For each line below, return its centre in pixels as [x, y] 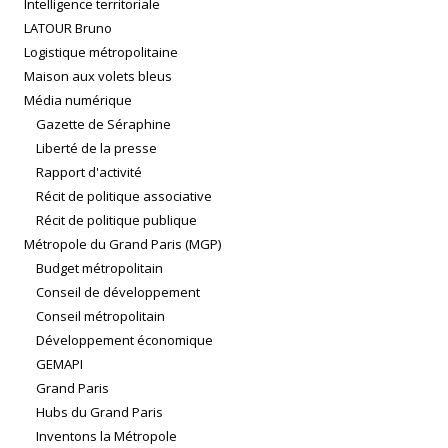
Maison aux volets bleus [98, 76]
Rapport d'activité [89, 172]
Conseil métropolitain [100, 316]
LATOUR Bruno [68, 28]
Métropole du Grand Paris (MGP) [122, 244]
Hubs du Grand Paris [99, 412]
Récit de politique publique [116, 220]
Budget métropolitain [99, 268]
